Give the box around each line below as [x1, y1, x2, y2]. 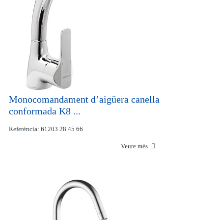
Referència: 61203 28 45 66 [8, 125, 83, 133]
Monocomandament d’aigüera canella [8, 94, 160, 105]
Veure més [120, 142, 149, 150]
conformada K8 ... [8, 106, 81, 116]
